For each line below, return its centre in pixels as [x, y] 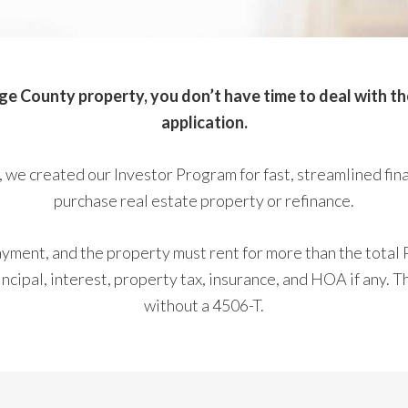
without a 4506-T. [204, 305]
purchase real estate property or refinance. [204, 200]
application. [204, 122]
